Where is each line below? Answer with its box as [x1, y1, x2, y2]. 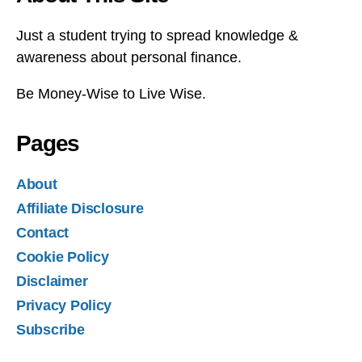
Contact [16, 224, 69, 241]
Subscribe [16, 321, 85, 338]
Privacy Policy [16, 297, 112, 314]
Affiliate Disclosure [16, 200, 144, 217]
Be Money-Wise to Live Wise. [16, 85, 206, 102]
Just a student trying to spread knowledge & [16, 27, 298, 44]
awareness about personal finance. [16, 48, 242, 65]
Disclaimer [16, 272, 88, 289]
